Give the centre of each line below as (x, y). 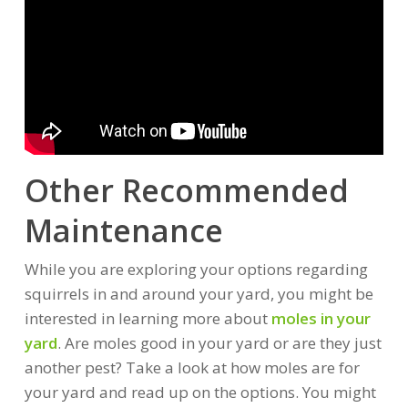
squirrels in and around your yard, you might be (199, 294)
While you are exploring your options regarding (196, 269)
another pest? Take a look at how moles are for (192, 367)
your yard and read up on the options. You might (200, 392)
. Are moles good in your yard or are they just (219, 343)
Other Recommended (186, 190)
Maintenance (123, 230)
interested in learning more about (148, 318)
